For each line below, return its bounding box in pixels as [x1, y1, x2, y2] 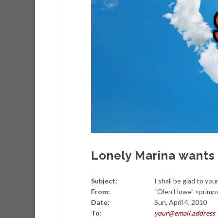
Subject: [91, 177, 120, 185]
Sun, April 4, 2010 [154, 198, 207, 206]
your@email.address [154, 209, 215, 217]
